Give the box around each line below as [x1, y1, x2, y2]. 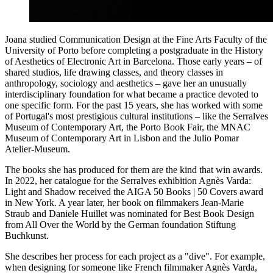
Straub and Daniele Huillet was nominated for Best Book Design [5, 208, 254, 219]
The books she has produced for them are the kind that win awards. [5, 164, 263, 175]
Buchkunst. [5, 230, 49, 241]
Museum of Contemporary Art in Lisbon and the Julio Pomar [5, 132, 239, 143]
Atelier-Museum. [5, 143, 70, 154]
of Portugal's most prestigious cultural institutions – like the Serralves [5, 110, 268, 121]
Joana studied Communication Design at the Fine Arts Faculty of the [5, 34, 267, 44]
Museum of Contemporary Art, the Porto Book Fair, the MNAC [5, 121, 250, 132]
